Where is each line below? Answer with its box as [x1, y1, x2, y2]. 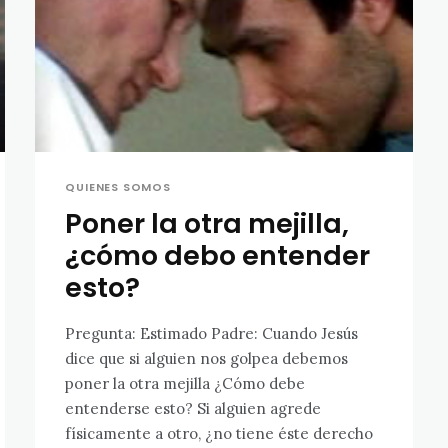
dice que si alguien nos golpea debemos [65, 348, 349, 368]
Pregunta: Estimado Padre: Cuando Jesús [65, 323, 141, 343]
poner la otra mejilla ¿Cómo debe [65, 373, 306, 393]
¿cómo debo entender [65, 236, 371, 274]
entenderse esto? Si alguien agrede [65, 398, 322, 418]
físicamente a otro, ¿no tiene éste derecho [65, 423, 374, 443]
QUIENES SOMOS [65, 178, 171, 195]
